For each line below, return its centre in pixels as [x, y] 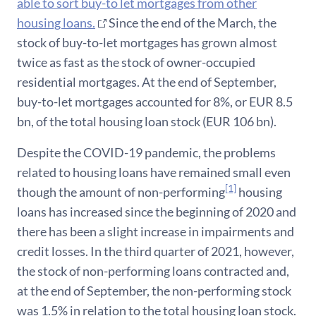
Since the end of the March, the [192, 23]
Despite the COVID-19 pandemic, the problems [146, 152]
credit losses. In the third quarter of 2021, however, [156, 251]
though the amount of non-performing [121, 192]
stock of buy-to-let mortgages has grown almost [147, 42]
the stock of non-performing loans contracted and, [153, 271]
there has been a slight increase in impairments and [156, 231]
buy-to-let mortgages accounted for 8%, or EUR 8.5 [155, 102]
